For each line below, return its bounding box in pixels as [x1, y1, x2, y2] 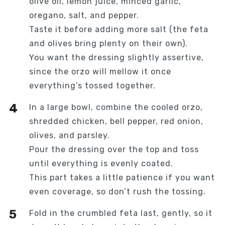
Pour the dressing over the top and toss [29, 145, 199, 155]
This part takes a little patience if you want [29, 173, 215, 183]
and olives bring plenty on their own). [29, 39, 188, 49]
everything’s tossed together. [29, 81, 156, 91]
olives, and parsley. [29, 131, 110, 141]
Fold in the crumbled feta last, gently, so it [29, 208, 212, 218]
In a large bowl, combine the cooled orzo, [29, 102, 203, 113]
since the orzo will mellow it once [29, 67, 171, 77]
